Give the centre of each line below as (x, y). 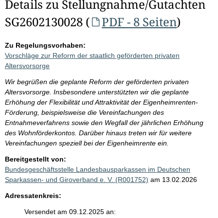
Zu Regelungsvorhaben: (45, 45)
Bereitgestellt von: (36, 159)
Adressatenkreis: (33, 196)
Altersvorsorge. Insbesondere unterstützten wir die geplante (97, 92)
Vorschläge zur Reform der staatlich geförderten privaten (92, 55)
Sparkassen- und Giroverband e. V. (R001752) (77, 180)
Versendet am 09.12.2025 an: (70, 212)
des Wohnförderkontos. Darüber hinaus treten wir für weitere (98, 133)
